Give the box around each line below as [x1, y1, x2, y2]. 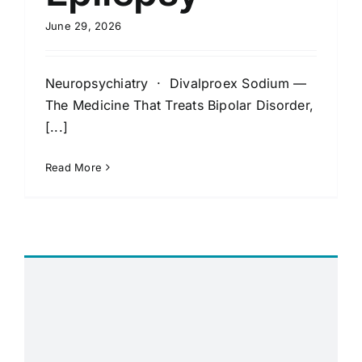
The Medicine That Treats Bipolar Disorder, [45, 97, 314, 114]
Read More [45, 161, 103, 175]
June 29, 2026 [45, 19, 122, 33]
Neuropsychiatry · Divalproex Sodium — [45, 75, 307, 92]
